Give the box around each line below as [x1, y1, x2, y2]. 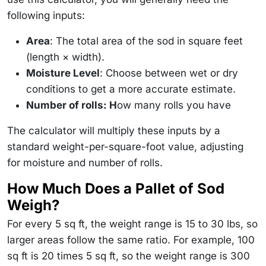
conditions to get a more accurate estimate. [26, 83, 236, 95]
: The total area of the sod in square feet [50, 34, 243, 47]
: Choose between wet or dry [100, 66, 238, 79]
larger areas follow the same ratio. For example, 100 [7, 233, 255, 246]
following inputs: [7, 9, 85, 21]
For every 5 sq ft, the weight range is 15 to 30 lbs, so [7, 217, 258, 230]
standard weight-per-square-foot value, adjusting [7, 140, 243, 153]
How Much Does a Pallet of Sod [7, 179, 224, 197]
